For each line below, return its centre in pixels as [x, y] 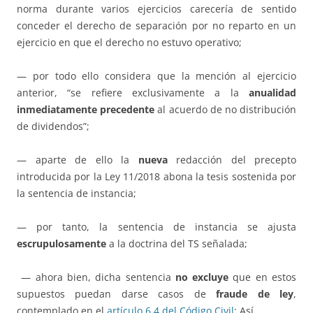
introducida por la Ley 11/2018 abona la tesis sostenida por [156, 177]
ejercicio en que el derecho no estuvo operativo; [129, 43]
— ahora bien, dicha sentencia [96, 277]
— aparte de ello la [78, 160]
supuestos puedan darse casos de [117, 294]
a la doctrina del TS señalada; [177, 244]
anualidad [272, 93]
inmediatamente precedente [86, 110]
